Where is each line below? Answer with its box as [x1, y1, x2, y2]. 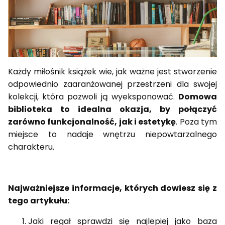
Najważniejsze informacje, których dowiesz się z [8, 182, 217, 194]
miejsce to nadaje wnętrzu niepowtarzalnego [8, 129, 217, 141]
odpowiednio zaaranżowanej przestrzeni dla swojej [8, 78, 217, 90]
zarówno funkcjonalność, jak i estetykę [8, 116, 176, 128]
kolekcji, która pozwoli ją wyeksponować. [8, 91, 178, 103]
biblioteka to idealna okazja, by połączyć [8, 103, 217, 116]
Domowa [178, 91, 217, 103]
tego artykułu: [8, 195, 69, 207]
